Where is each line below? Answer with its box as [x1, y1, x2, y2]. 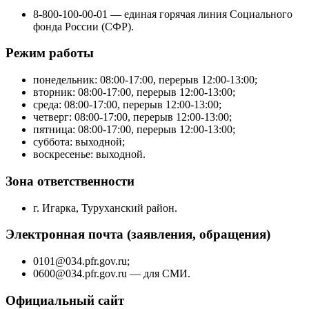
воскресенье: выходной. [33, 148, 146, 161]
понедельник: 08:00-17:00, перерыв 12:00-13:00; [33, 74, 257, 86]
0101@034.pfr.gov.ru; [33, 255, 130, 267]
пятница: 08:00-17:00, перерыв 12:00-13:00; [33, 123, 235, 136]
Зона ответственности [6, 173, 134, 188]
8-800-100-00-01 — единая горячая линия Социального [33, 8, 292, 20]
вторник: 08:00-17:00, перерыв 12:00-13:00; [33, 86, 235, 99]
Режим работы [6, 46, 94, 61]
